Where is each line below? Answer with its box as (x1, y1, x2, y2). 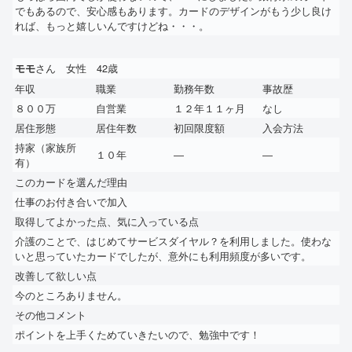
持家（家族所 (15, 139, 76, 155)
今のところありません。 (15, 287, 127, 302)
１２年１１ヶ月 (174, 100, 245, 115)
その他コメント (15, 306, 86, 322)
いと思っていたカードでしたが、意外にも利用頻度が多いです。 (15, 247, 311, 263)
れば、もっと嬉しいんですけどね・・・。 (15, 17, 209, 33)
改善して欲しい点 (15, 267, 97, 283)
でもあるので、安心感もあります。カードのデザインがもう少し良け (15, 2, 332, 18)
